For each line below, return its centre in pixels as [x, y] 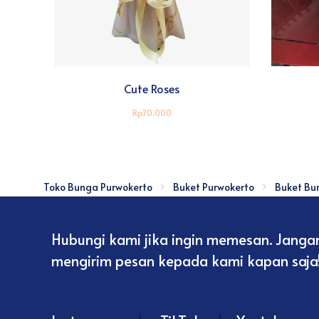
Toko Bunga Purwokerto [98, 187]
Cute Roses [152, 88]
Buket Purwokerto [213, 187]
